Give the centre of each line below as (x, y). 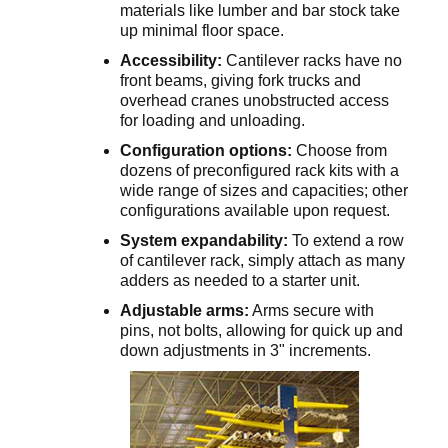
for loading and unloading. (212, 120)
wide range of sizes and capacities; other (264, 190)
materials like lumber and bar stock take (260, 10)
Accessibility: (171, 60)
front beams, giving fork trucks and (240, 80)
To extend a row (346, 240)
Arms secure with (311, 310)
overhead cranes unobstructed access (254, 100)
